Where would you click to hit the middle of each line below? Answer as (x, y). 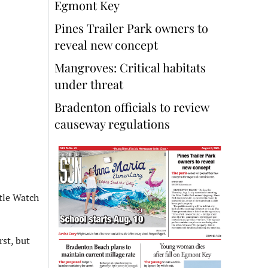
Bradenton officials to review (132, 107)
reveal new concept (108, 45)
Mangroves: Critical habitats (130, 68)
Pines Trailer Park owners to (131, 28)
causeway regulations (112, 124)
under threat (89, 84)
